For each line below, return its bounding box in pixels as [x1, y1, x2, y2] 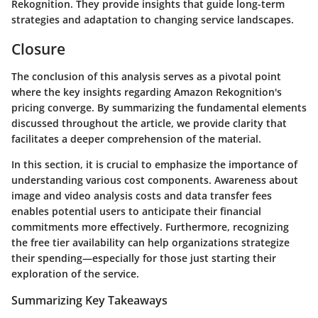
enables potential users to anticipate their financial [11, 204, 261, 218]
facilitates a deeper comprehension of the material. [11, 131, 261, 146]
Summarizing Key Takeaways [11, 292, 168, 308]
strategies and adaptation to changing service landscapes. [11, 13, 294, 27]
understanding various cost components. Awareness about [11, 172, 298, 187]
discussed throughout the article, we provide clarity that [11, 116, 287, 130]
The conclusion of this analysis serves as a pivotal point [11, 69, 281, 83]
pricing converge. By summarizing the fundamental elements [11, 100, 307, 114]
